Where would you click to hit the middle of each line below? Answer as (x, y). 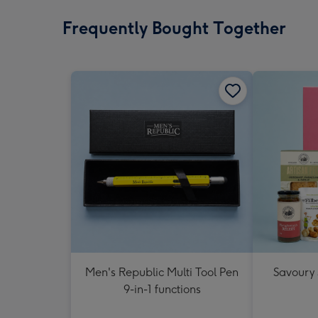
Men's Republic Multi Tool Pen (162, 272)
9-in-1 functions (162, 289)
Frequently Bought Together (174, 28)
